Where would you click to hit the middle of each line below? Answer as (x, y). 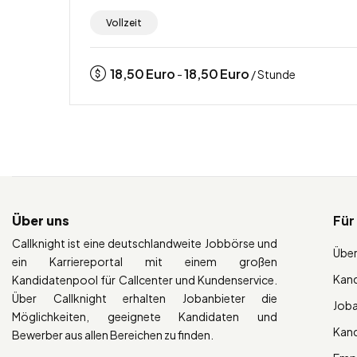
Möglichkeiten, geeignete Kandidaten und (145, 316)
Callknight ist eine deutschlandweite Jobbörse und (145, 243)
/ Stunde (273, 74)
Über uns (41, 220)
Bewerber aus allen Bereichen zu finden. (113, 334)
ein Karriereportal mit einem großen (145, 261)
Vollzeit (124, 22)
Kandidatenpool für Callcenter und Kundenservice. (145, 279)
